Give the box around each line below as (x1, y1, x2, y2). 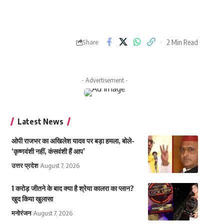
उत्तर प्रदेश (11, 161, 38, 170)
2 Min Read (166, 37, 198, 46)
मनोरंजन (11, 209, 31, 217)
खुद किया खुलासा (11, 194, 53, 203)
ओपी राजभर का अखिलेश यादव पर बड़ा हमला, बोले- (11, 136, 134, 145)
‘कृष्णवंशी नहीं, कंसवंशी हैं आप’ (11, 147, 85, 156)
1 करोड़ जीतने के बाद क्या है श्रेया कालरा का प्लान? (11, 184, 134, 193)
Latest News (17, 116, 63, 127)
